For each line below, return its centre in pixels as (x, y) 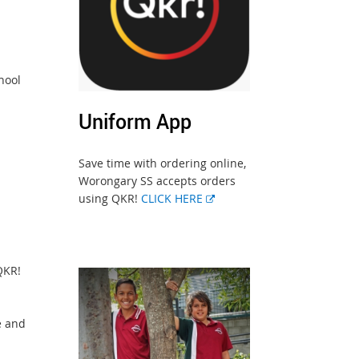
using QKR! (110, 199)
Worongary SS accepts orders (157, 181)
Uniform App (135, 121)
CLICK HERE (174, 199)
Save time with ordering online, (163, 163)
